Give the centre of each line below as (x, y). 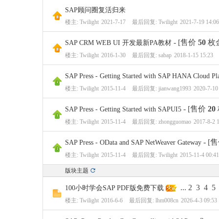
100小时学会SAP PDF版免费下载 (114, 188)
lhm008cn (167, 200)
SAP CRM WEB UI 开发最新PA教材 (118, 43)
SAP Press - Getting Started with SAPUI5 (123, 109)
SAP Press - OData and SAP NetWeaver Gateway (133, 142)
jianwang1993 (175, 88)
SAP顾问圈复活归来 (95, 10)
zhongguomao (175, 122)
